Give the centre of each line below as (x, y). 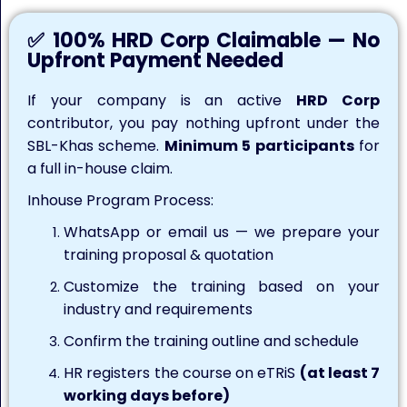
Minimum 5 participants (259, 146)
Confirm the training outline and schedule (211, 341)
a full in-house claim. (100, 169)
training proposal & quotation (169, 255)
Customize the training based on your (222, 287)
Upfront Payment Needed (155, 60)
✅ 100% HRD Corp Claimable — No (203, 40)
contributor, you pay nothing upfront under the (203, 123)
